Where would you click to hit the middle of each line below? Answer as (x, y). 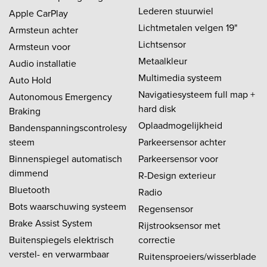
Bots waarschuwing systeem (68, 206)
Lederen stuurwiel (176, 10)
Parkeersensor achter (182, 142)
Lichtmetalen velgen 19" (188, 27)
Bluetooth (30, 189)
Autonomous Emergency (60, 96)
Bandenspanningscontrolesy (68, 127)
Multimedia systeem (180, 77)
